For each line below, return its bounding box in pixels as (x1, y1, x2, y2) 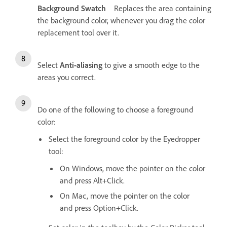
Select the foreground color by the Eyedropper (49, 133, 200, 144)
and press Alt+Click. (60, 175, 125, 185)
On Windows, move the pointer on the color (60, 163, 205, 173)
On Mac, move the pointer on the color (60, 190, 190, 201)
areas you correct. (37, 71, 96, 82)
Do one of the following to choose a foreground (37, 104, 193, 115)
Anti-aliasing (60, 59, 102, 70)
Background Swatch (37, 3, 106, 13)
